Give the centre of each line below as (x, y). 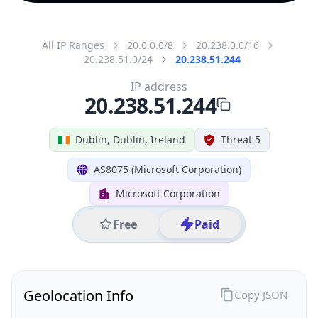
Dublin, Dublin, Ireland (130, 139)
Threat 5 (240, 139)
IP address (159, 86)
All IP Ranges (73, 45)
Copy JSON (261, 294)
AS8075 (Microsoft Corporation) (168, 169)
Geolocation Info (78, 295)
